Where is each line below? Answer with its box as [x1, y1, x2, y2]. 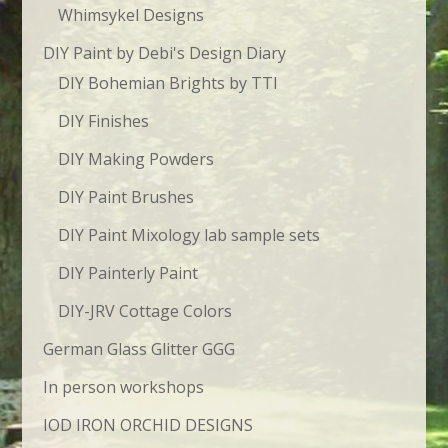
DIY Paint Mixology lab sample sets [57, 223, 320, 246]
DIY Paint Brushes [57, 185, 194, 208]
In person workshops [42, 375, 204, 398]
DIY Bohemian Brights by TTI [57, 71, 278, 94]
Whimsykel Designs [57, 3, 204, 26]
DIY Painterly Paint [57, 261, 198, 284]
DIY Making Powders [57, 147, 214, 170]
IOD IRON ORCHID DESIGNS [42, 413, 253, 436]
